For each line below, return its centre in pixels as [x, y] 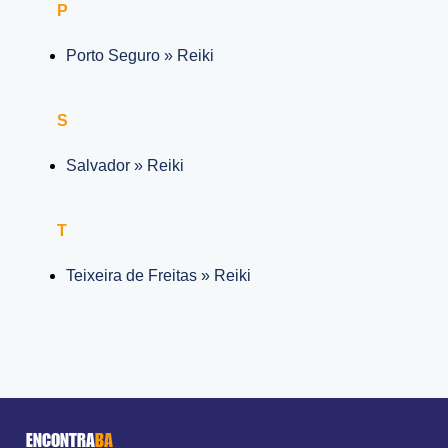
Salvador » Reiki [125, 165]
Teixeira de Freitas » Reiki [159, 275]
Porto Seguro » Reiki [140, 55]
